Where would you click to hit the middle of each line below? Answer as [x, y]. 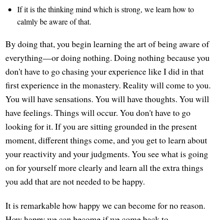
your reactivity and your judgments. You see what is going [107, 154]
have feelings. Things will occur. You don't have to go [98, 113]
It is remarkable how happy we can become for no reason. [106, 206]
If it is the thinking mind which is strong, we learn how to [106, 9]
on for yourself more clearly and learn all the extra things [105, 168]
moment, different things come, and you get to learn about [107, 140]
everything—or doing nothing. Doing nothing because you [108, 58]
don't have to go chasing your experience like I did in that [105, 71]
